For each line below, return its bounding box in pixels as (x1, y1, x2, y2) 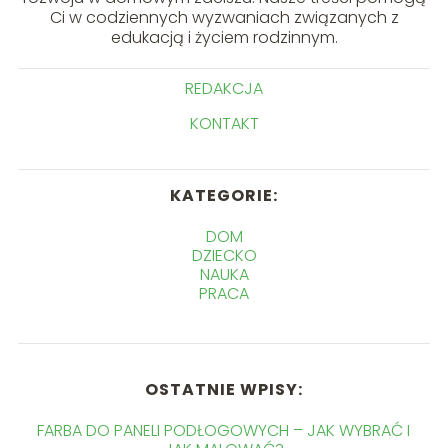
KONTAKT (189, 112, 259, 136)
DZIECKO (191, 244, 257, 268)
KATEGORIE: (170, 184, 278, 208)
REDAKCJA (185, 77, 263, 101)
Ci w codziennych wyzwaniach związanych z (49, 6, 399, 30)
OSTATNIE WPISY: (144, 378, 303, 402)
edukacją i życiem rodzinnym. (110, 26, 338, 50)
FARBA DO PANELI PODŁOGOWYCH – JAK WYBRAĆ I (37, 419, 411, 443)
